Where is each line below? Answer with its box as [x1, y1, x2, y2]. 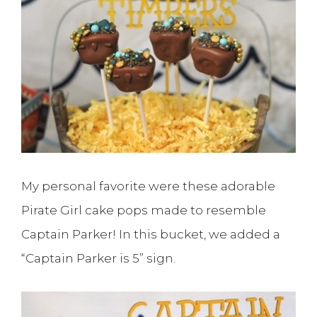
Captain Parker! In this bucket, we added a [21, 227, 280, 242]
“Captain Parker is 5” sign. [21, 251, 175, 266]
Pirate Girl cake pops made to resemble [21, 203, 266, 218]
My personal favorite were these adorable [21, 179, 275, 194]
